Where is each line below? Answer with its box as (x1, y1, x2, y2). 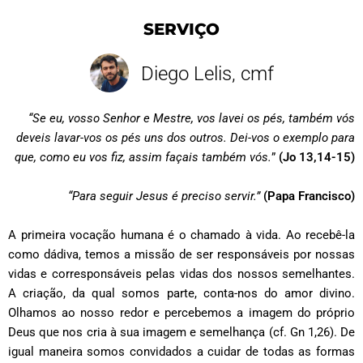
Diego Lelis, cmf (140, 62, 274, 86)
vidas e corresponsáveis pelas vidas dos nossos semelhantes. (8, 267, 355, 282)
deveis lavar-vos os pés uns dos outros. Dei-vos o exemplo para (16, 130, 355, 146)
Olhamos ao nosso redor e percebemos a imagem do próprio (8, 305, 355, 321)
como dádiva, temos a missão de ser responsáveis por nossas (8, 247, 355, 263)
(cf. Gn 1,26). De (268, 325, 356, 340)
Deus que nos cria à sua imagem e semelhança (8, 325, 266, 340)
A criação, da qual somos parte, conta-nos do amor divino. (8, 286, 355, 301)
